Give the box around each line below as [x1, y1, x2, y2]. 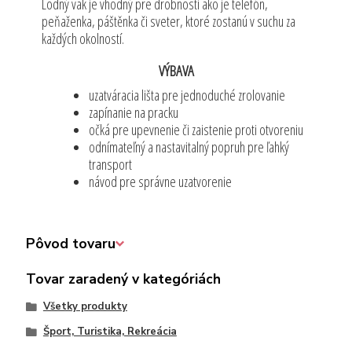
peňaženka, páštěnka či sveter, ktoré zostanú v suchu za [42, 12, 296, 31]
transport [89, 155, 133, 174]
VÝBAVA [158, 60, 194, 82]
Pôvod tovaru [26, 234, 116, 254]
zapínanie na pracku [89, 103, 179, 123]
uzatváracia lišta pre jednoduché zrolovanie [89, 86, 286, 105]
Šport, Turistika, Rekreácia [42, 324, 177, 339]
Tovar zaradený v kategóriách [26, 269, 222, 288]
